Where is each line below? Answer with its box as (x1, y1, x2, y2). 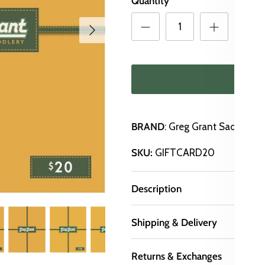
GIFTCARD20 (155, 147, 215, 159)
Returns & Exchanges (131, 250, 222, 263)
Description (131, 183, 182, 195)
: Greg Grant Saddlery (164, 121, 258, 133)
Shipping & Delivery (131, 216, 218, 229)
